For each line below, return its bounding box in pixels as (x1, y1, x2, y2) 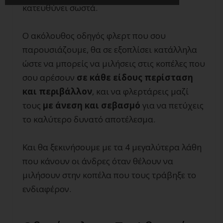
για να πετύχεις (140, 99, 204, 111)
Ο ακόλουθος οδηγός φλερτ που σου (22, 29, 166, 41)
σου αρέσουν (22, 71, 77, 83)
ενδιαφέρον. (22, 183, 71, 195)
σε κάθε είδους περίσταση (77, 71, 193, 83)
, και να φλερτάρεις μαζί (92, 85, 189, 97)
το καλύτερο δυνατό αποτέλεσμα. (22, 113, 155, 125)
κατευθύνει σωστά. (22, 1, 98, 13)
